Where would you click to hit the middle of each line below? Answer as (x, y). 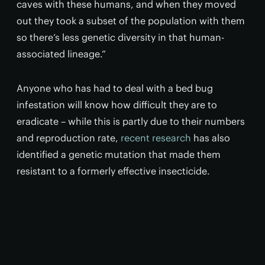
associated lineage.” (61, 54)
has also (211, 138)
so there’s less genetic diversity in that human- (120, 37)
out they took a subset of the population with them (131, 21)
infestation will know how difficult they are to (117, 105)
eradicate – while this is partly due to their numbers (131, 121)
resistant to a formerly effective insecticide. (113, 171)
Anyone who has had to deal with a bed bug (115, 88)
